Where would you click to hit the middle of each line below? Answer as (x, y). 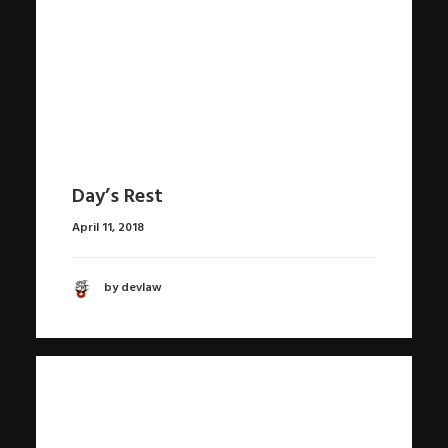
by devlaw (133, 288)
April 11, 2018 (108, 227)
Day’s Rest (117, 196)
